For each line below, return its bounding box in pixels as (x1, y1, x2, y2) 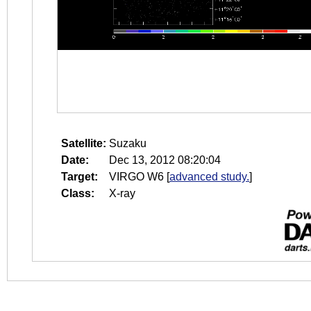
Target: (61, 171, 98, 183)
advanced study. (169, 171, 249, 183)
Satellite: (61, 137, 106, 149)
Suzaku (109, 137, 146, 149)
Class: (61, 187, 94, 199)
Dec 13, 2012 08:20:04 (109, 154, 221, 166)
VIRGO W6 (109, 171, 164, 183)
